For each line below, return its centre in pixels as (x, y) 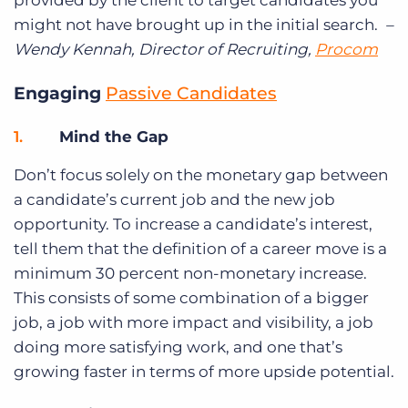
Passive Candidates (191, 94)
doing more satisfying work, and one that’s (178, 347)
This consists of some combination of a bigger (191, 298)
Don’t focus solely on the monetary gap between (201, 175)
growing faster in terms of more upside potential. (204, 372)
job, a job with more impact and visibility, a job (194, 323)
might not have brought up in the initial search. (198, 25)
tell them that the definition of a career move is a (200, 249)
